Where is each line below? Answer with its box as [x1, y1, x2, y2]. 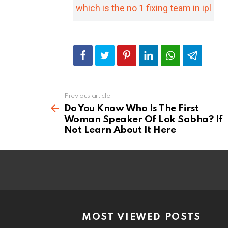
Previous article [64, 93, 110, 100]
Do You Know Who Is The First [64, 104, 199, 114]
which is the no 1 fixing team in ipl [76, 3, 211, 14]
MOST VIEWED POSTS [81, 212, 202, 222]
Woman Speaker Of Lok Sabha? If [64, 115, 223, 125]
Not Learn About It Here [64, 125, 176, 135]
